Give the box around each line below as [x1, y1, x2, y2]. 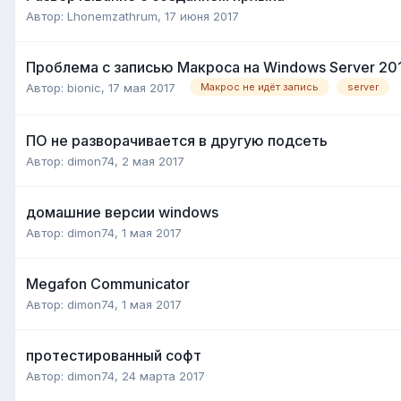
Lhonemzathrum [67, 8, 158, 23]
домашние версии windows [26, 202, 218, 221]
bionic [67, 80, 101, 95]
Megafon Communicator [26, 274, 190, 293]
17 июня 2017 [165, 8, 239, 23]
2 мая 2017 [122, 153, 184, 168]
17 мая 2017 [108, 80, 175, 95]
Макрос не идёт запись [200, 81, 319, 94]
